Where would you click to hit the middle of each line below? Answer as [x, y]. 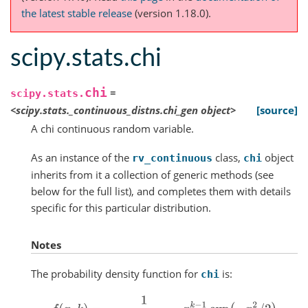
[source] [277, 110]
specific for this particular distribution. [121, 207]
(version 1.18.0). [172, 13]
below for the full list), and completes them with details [161, 191]
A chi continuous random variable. [112, 129]
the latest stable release [77, 13]
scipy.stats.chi [86, 58]
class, [228, 157]
